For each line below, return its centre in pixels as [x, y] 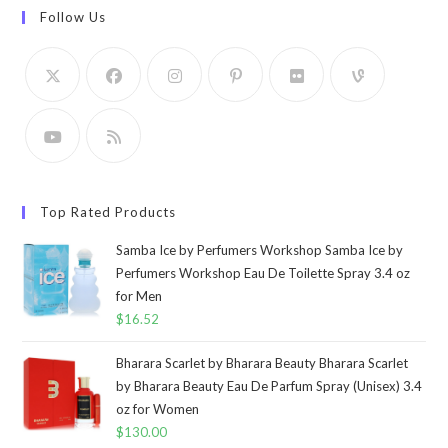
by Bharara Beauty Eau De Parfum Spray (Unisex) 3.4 [269, 385]
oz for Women [158, 408]
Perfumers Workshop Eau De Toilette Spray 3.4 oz [263, 272]
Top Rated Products [108, 211]
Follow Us [73, 16]
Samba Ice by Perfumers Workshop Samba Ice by [260, 249]
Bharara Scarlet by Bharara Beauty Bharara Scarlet [262, 362]
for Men [139, 295]
